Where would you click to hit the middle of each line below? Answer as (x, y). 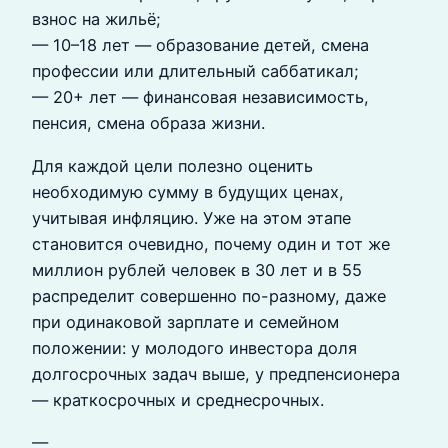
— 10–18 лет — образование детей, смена (200, 45)
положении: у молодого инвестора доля (194, 347)
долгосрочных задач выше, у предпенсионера (216, 373)
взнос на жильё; (96, 19)
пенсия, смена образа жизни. (148, 123)
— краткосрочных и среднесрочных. (178, 399)
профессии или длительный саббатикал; (195, 71)
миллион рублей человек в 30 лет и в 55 (197, 269)
